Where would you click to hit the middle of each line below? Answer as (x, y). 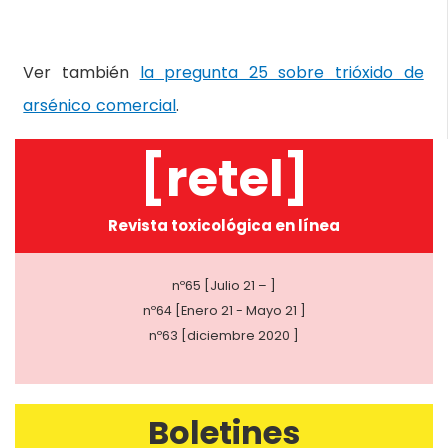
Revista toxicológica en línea (224, 225)
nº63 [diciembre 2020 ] (224, 335)
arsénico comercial (100, 105)
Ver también (81, 72)
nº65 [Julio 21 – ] (224, 285)
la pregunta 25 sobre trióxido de (281, 72)
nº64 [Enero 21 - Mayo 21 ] (224, 310)
